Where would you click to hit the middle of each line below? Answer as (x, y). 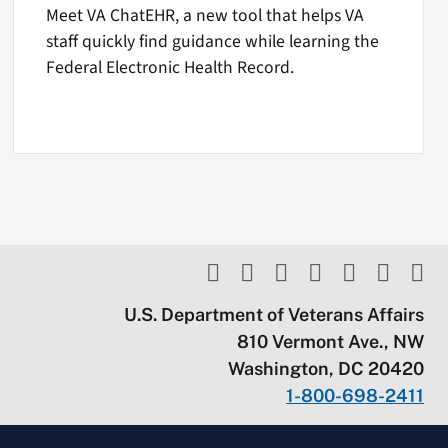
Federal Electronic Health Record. (170, 68)
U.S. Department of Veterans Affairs (274, 315)
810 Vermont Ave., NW (331, 342)
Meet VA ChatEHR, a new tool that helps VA (205, 16)
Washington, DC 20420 (326, 369)
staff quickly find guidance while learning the (213, 42)
